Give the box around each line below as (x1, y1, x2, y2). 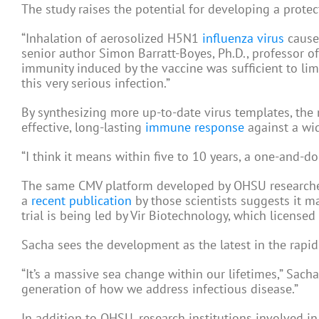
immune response (145, 119, 244, 136)
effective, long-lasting (21, 119, 145, 136)
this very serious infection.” (21, 75, 170, 92)
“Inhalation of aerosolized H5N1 (21, 30, 202, 47)
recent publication (31, 192, 132, 209)
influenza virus (202, 30, 284, 47)
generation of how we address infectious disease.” (21, 281, 298, 298)
